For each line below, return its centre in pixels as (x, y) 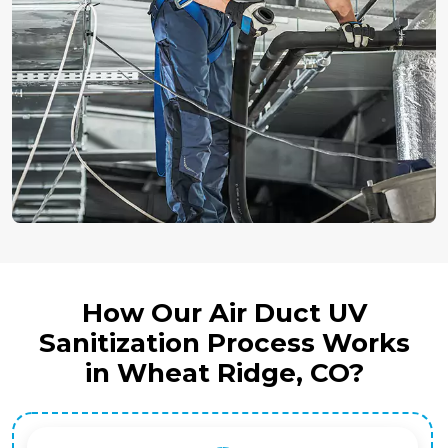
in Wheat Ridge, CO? (224, 373)
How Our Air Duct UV (224, 313)
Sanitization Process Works (224, 343)
